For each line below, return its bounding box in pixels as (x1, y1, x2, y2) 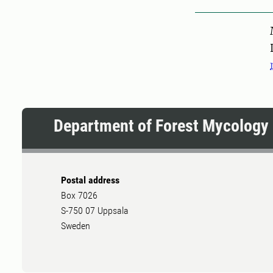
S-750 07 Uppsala (61, 205, 129, 217)
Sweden (61, 220, 93, 232)
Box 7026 (61, 190, 97, 202)
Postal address (61, 174, 119, 186)
